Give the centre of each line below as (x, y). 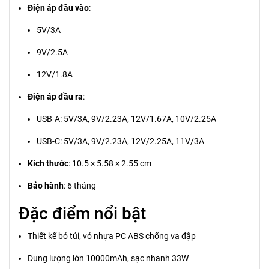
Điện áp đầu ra (55, 97)
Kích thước (48, 164)
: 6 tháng (80, 186)
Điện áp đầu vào (58, 8)
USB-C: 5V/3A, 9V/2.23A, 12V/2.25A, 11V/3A (120, 141)
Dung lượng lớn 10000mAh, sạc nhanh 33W (108, 258)
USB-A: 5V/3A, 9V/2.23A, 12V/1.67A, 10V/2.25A (126, 119)
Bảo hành (46, 186)
